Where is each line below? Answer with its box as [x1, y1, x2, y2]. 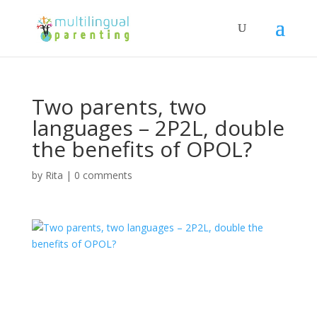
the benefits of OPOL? [31, 134, 252, 163]
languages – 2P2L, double [31, 113, 284, 142]
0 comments [74, 168, 132, 182]
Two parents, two [31, 92, 207, 121]
